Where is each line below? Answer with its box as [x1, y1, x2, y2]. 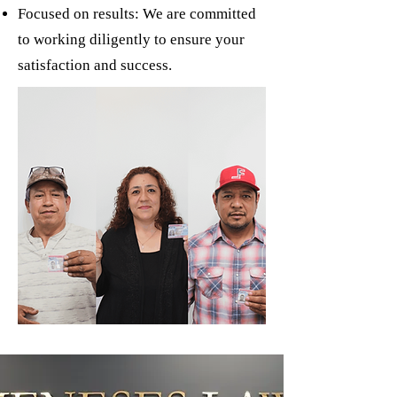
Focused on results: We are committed [18, 5, 256, 22]
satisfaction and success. [18, 57, 172, 74]
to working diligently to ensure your [18, 31, 245, 48]
